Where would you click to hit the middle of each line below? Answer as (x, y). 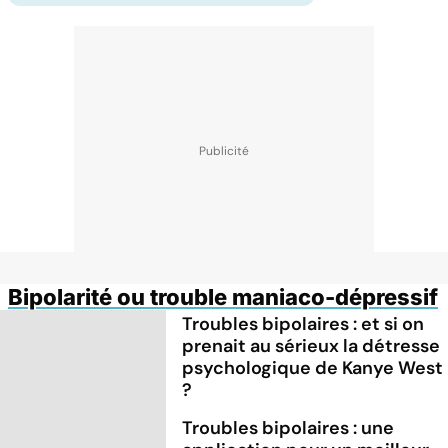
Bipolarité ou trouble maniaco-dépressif (223, 296)
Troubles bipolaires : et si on (303, 323)
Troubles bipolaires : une (288, 427)
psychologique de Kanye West (313, 367)
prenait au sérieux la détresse (311, 345)
